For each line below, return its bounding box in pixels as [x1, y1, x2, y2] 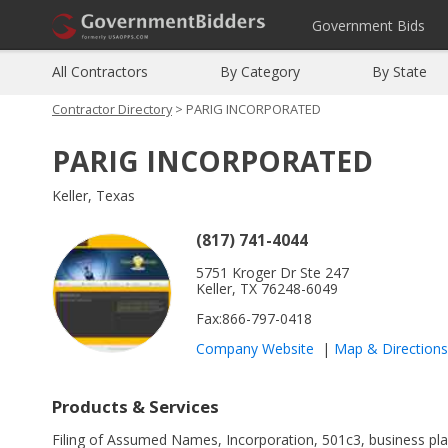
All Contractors [52, 62, 148, 81]
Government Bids [312, 16, 425, 35]
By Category [220, 62, 300, 81]
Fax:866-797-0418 [196, 308, 312, 328]
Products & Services [52, 394, 219, 418]
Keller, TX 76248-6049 [196, 278, 338, 298]
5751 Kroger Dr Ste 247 [196, 262, 349, 282]
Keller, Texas [52, 186, 135, 205]
